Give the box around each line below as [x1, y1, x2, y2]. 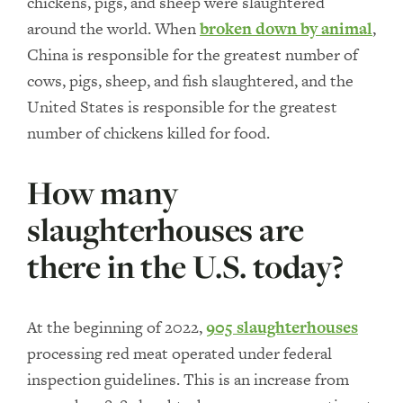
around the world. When [27, 17, 200, 40]
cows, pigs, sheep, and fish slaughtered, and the [27, 69, 354, 92]
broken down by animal [200, 17, 372, 40]
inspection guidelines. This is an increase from [27, 368, 349, 390]
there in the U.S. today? [27, 245, 344, 288]
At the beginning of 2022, [27, 316, 206, 338]
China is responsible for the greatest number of [27, 43, 358, 66]
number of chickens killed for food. [27, 121, 270, 144]
